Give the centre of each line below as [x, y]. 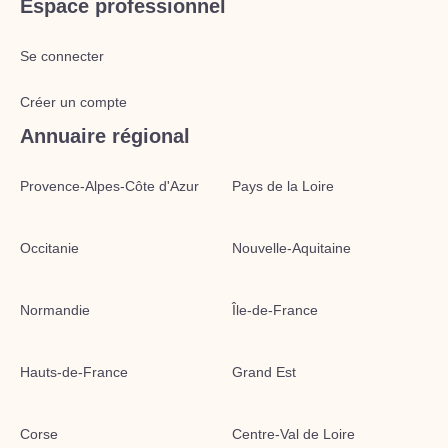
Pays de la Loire [283, 186]
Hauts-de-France [74, 372]
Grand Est [264, 372]
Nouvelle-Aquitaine [291, 248]
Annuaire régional [105, 136]
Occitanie [49, 248]
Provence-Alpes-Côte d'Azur [109, 186]
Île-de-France [275, 310]
